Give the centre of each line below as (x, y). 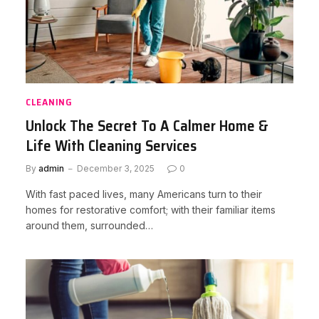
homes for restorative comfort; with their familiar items (151, 209)
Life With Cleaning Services (111, 145)
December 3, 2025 (116, 168)
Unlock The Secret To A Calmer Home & (147, 125)
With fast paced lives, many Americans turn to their (144, 194)
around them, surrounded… (89, 225)
